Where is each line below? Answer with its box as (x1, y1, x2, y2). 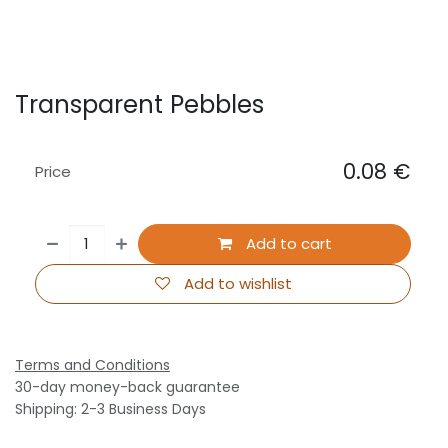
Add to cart (241, 233, 332, 255)
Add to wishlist (183, 273, 292, 295)
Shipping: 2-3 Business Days (15, 399, 206, 420)
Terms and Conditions (15, 355, 170, 376)
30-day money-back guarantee (15, 377, 240, 398)
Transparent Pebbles (15, 87, 264, 123)
